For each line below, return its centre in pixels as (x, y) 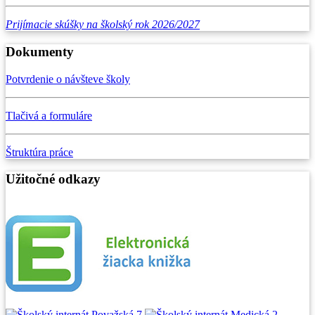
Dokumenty (40, 51)
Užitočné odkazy (53, 179)
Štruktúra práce (39, 152)
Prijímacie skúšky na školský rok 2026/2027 (103, 25)
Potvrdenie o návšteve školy (68, 79)
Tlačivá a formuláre (49, 115)
